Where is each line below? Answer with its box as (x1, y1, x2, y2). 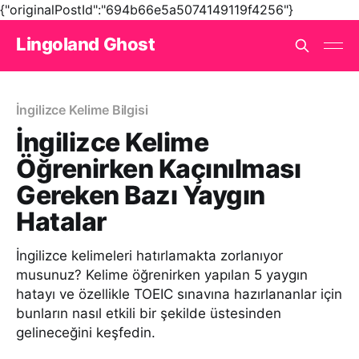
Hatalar (16, 206, 107, 237)
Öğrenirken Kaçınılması (16, 153, 301, 184)
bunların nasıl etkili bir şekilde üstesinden (16, 305, 281, 321)
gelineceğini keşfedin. (16, 325, 155, 341)
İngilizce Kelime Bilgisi (16, 102, 149, 118)
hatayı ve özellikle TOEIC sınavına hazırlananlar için (16, 286, 342, 302)
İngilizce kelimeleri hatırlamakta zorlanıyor (16, 248, 283, 264)
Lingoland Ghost (16, 33, 155, 54)
